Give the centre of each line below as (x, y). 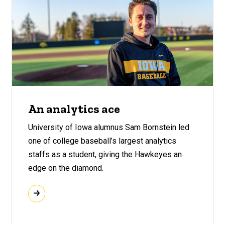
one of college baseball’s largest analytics (102, 141)
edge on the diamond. (66, 168)
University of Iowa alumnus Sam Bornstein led (108, 127)
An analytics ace (74, 109)
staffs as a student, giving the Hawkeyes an (105, 154)
